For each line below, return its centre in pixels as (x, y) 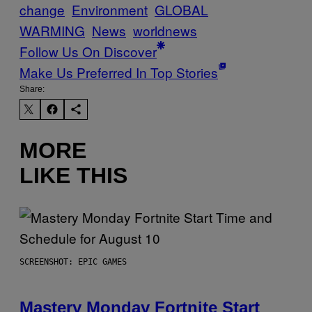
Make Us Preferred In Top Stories (119, 72)
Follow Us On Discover (88, 51)
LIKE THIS (73, 176)
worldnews (165, 30)
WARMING (52, 30)
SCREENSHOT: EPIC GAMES (73, 262)
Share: (32, 89)
